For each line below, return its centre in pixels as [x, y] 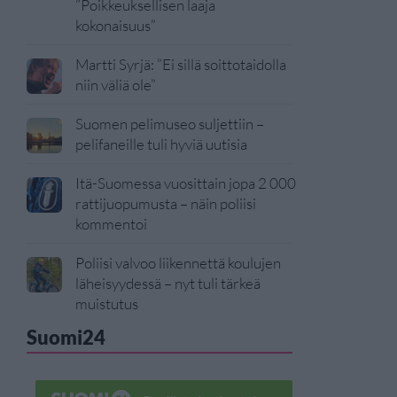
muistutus [107, 304]
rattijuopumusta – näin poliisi [166, 203]
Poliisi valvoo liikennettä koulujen [178, 263]
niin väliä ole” [116, 85]
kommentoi [111, 224]
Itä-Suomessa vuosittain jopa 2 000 [186, 183]
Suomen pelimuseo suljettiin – [170, 124]
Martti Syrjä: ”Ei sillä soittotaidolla [181, 64]
